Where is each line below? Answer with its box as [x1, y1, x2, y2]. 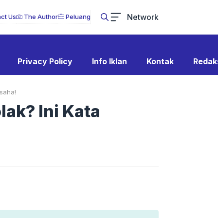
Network [127, 12, 159, 22]
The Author [22, 13, 58, 20]
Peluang [64, 13, 91, 20]
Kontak [146, 56, 174, 66]
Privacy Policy [17, 56, 73, 66]
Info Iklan [91, 56, 127, 66]
